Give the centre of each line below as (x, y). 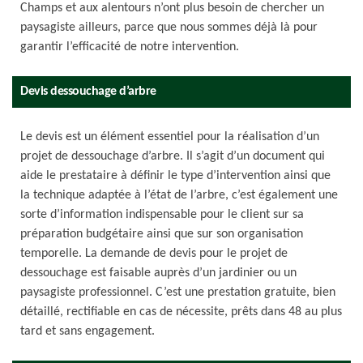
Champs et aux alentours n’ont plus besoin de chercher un (172, 8)
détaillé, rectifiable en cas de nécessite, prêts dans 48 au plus (181, 312)
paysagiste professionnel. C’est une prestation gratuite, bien (178, 293)
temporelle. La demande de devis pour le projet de (154, 254)
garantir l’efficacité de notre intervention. (130, 47)
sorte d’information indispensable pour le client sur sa (162, 215)
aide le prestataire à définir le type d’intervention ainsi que (175, 176)
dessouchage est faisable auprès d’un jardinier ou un (158, 273)
